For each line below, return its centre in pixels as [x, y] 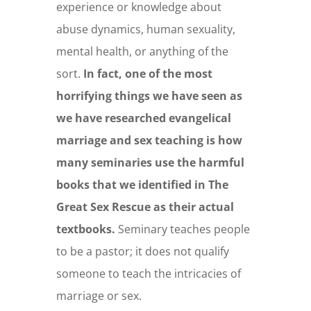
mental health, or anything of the [142, 52]
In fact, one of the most [148, 74]
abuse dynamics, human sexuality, [145, 30]
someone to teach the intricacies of [148, 274]
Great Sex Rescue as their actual [145, 207]
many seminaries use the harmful [150, 163]
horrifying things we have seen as [149, 96]
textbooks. [85, 229]
